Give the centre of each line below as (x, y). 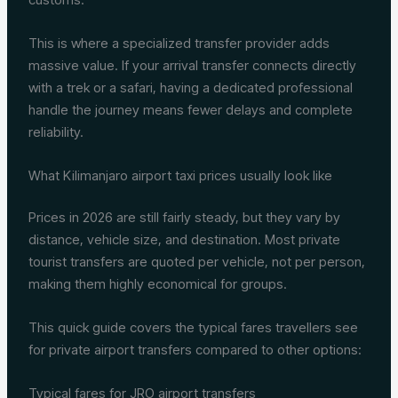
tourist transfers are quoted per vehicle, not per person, (197, 262)
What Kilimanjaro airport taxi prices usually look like (181, 175)
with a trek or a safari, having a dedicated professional (191, 87)
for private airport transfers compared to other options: (195, 350)
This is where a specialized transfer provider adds (179, 43)
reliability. (56, 131)
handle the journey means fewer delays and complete (191, 109)
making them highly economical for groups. (158, 284)
